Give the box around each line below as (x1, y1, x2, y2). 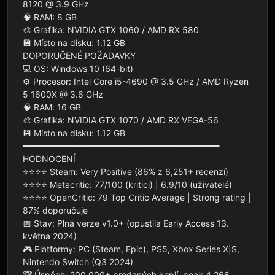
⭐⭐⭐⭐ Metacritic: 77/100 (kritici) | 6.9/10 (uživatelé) (23, 179, 232, 190)
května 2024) (23, 230, 77, 241)
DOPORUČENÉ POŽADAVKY (23, 50, 136, 61)
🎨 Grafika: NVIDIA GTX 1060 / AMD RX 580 (23, 24, 199, 35)
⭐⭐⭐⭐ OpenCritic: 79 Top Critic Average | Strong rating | (23, 192, 251, 203)
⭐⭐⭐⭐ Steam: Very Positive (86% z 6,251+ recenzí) (23, 166, 228, 177)
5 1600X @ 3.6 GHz (23, 88, 103, 99)
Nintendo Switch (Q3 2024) (23, 256, 133, 267)
